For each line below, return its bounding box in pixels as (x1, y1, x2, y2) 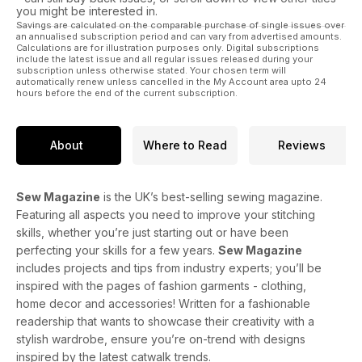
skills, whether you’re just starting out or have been (16, 225, 288, 239)
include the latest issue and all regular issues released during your (16, 53, 313, 65)
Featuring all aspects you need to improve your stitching (16, 207, 315, 221)
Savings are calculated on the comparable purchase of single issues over (16, 19, 344, 31)
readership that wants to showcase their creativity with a (16, 314, 314, 328)
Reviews (277, 138, 326, 153)
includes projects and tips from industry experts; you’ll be (16, 260, 322, 275)
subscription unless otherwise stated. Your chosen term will (16, 64, 286, 76)
